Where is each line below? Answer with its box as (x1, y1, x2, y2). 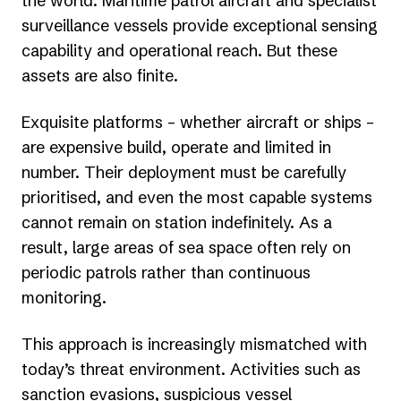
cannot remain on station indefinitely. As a (21, 212, 332, 234)
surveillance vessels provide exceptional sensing (21, 15, 378, 37)
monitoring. (21, 287, 107, 309)
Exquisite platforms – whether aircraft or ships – (21, 112, 374, 133)
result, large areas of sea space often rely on (21, 237, 351, 259)
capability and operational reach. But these (21, 40, 337, 62)
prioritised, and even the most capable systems (21, 187, 372, 209)
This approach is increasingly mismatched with (21, 334, 367, 355)
